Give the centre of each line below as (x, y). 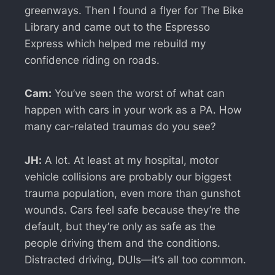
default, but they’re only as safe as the (120, 226)
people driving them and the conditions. (122, 243)
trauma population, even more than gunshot (133, 193)
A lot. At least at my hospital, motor (130, 160)
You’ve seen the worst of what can (138, 94)
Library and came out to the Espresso (117, 27)
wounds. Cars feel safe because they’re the (132, 210)
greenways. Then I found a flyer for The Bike (134, 11)
